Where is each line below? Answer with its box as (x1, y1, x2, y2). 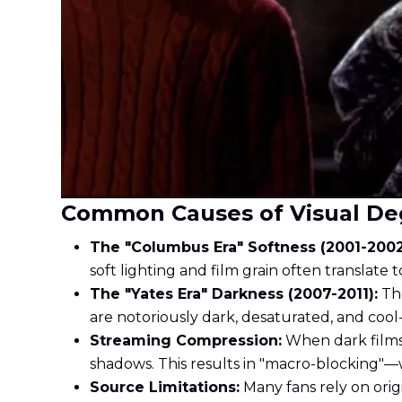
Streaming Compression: (90, 332, 282, 350)
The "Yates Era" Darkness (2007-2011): (90, 285, 378, 303)
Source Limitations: (90, 379, 240, 397)
